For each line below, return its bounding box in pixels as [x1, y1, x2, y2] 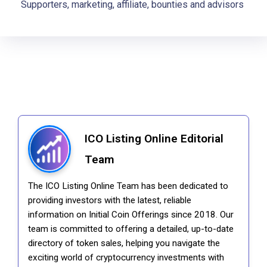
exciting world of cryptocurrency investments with [28, 252, 224, 263]
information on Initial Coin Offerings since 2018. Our [28, 209, 234, 221]
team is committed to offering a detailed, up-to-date [28, 223, 234, 235]
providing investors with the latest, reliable [28, 195, 191, 206]
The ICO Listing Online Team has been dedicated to [28, 181, 228, 192]
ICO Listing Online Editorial [84, 132, 223, 146]
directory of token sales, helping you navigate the [28, 238, 220, 249]
